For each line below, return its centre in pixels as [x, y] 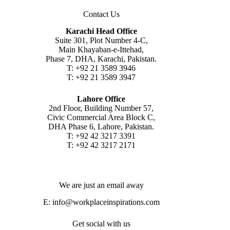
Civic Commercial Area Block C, [101, 117]
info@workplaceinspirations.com [106, 202]
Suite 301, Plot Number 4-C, [101, 40]
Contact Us [101, 14]
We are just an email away [101, 185]
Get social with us [101, 223]
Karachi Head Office [101, 31]
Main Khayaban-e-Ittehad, [101, 49]
